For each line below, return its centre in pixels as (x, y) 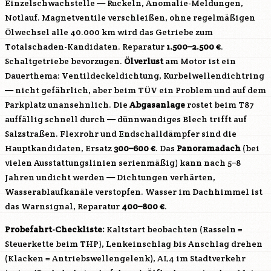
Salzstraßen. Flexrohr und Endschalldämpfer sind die (121, 134)
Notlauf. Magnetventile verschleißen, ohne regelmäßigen (130, 18)
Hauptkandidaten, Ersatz (59, 148)
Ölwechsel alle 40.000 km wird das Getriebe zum (109, 32)
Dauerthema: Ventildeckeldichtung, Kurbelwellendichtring (135, 76)
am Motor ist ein (200, 61)
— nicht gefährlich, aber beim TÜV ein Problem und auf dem (135, 90)
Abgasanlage (157, 105)
